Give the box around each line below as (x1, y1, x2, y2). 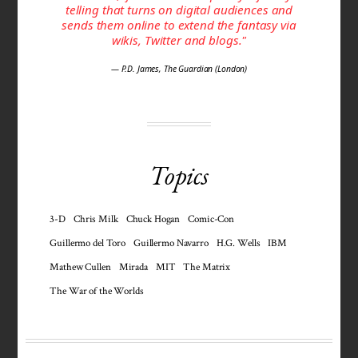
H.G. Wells (216, 237, 261, 250)
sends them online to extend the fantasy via (62, 16, 296, 33)
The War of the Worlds (50, 284, 144, 298)
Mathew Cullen (50, 261, 111, 274)
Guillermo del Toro (50, 237, 125, 250)
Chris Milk (74, 213, 118, 226)
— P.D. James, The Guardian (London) (110, 62, 248, 74)
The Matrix (183, 261, 231, 274)
